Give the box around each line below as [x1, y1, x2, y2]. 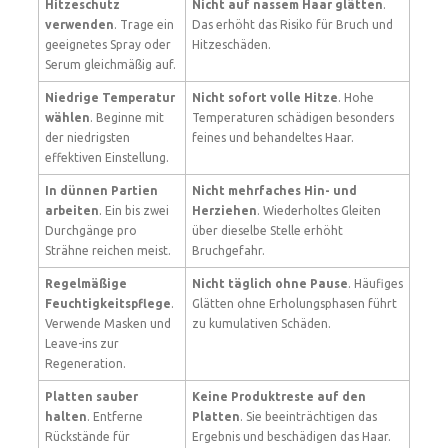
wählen [45, 111, 90, 124]
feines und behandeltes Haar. [192, 131, 354, 144]
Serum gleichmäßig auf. [45, 58, 176, 71]
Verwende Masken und [45, 317, 171, 330]
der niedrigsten [45, 131, 130, 144]
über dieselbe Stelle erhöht [192, 224, 343, 237]
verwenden [45, 18, 114, 31]
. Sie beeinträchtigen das [240, 410, 377, 423]
